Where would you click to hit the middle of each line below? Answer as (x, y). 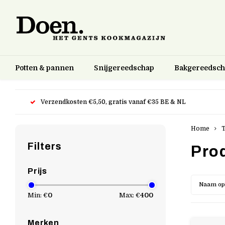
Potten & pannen (44, 68)
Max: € (130, 195)
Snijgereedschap (124, 68)
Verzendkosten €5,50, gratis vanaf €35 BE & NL (113, 102)
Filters (45, 146)
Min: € (38, 195)
